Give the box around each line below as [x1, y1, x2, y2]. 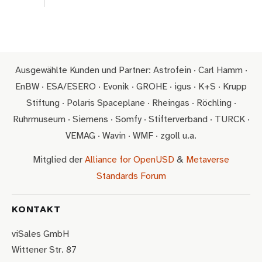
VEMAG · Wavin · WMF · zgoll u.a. [65, 131, 196, 142]
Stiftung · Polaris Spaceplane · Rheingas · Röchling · [26, 98, 236, 109]
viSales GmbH [12, 229, 69, 240]
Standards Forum [96, 171, 166, 181]
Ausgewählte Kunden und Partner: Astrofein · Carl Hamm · [15, 65, 247, 76]
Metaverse [186, 154, 229, 165]
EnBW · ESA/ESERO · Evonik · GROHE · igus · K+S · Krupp [15, 82, 247, 92]
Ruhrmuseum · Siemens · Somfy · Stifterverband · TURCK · [12, 115, 250, 125]
